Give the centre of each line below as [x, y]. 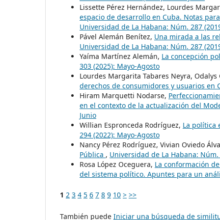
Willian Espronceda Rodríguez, [131, 125]
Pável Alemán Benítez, [117, 36]
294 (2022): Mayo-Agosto [120, 135]
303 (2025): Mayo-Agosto [120, 66]
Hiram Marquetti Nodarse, [124, 95]
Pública [93, 154]
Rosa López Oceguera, [117, 164]
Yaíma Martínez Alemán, [121, 56]
